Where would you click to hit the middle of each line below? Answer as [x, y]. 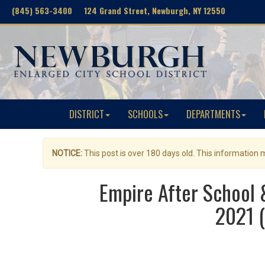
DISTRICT [87, 114]
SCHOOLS [145, 114]
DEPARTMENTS [213, 114]
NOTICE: [67, 153]
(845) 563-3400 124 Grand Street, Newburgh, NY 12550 [119, 10]
